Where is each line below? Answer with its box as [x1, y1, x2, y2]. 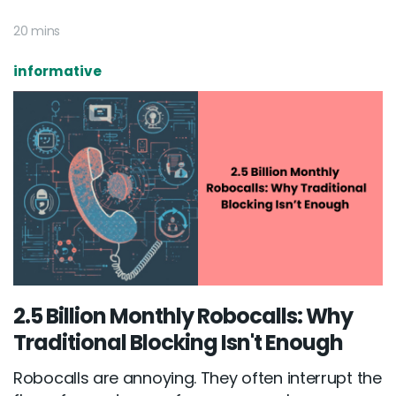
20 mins [13, 22, 60, 41]
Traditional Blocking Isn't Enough [13, 327, 343, 357]
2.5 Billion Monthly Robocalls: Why [13, 301, 353, 331]
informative [13, 62, 102, 81]
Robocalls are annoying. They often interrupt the [13, 366, 382, 389]
